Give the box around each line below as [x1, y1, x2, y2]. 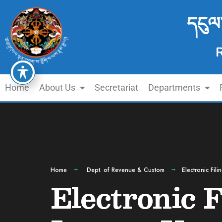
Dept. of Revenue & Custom [87, 166, 165, 174]
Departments [148, 82, 200, 93]
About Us [39, 82, 75, 93]
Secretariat [95, 82, 138, 93]
